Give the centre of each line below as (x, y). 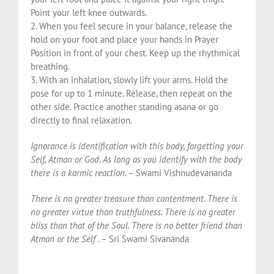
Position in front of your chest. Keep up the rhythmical (135, 53)
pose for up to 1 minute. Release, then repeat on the (131, 94)
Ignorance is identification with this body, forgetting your (137, 146)
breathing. (50, 67)
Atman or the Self (64, 239)
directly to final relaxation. (81, 120)
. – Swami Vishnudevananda (178, 173)
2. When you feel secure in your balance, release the (131, 26)
